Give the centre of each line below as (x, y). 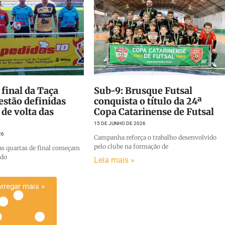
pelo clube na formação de (131, 147)
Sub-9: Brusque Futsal (143, 91)
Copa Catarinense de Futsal (154, 112)
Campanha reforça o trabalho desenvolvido (155, 138)
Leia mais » (114, 160)
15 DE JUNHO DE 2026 (120, 124)
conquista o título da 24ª (148, 101)
